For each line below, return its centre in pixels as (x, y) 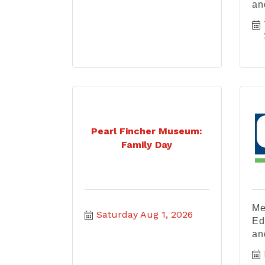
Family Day (147, 145)
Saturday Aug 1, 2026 (145, 214)
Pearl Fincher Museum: (147, 131)
